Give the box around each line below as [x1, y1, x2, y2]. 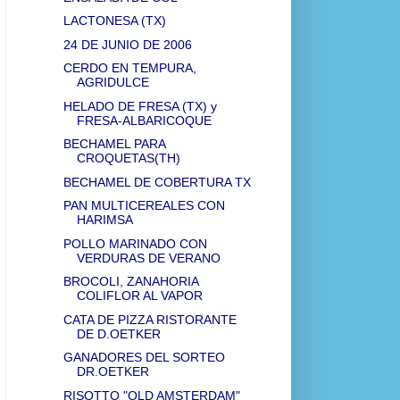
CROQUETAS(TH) [76, 151, 180, 166]
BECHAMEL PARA [62, 137, 165, 152]
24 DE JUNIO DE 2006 [62, 37, 192, 52]
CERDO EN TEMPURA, [62, 61, 196, 76]
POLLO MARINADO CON [62, 236, 207, 251]
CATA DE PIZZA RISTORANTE [62, 312, 237, 327]
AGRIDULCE [76, 75, 149, 90]
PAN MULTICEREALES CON [62, 198, 225, 213]
